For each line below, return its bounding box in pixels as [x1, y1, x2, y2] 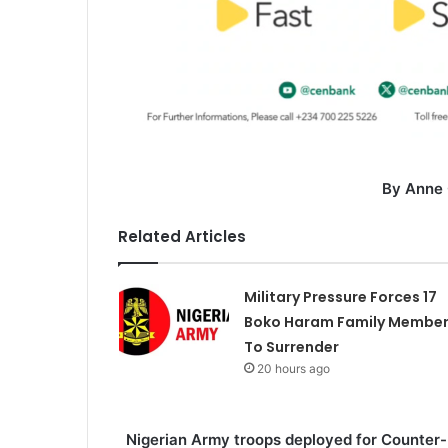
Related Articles [118, 226, 246, 248]
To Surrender [243, 337, 339, 358]
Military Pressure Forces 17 [243, 287, 437, 308]
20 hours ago [256, 361, 330, 377]
